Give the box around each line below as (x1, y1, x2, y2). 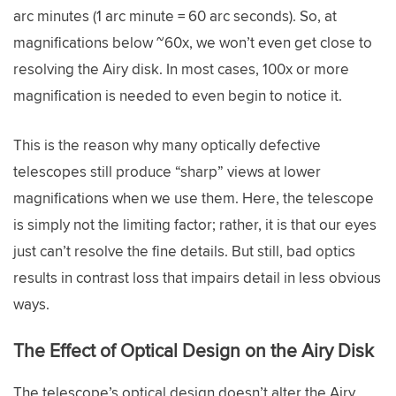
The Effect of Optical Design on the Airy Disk (13, 337, 374, 363)
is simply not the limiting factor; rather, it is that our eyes (13, 213, 377, 235)
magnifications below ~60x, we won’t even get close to (13, 32, 372, 53)
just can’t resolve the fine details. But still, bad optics (13, 240, 355, 262)
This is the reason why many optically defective (13, 133, 321, 156)
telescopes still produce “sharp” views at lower (13, 160, 321, 182)
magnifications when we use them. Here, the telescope (13, 187, 374, 209)
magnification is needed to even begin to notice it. (13, 85, 342, 106)
